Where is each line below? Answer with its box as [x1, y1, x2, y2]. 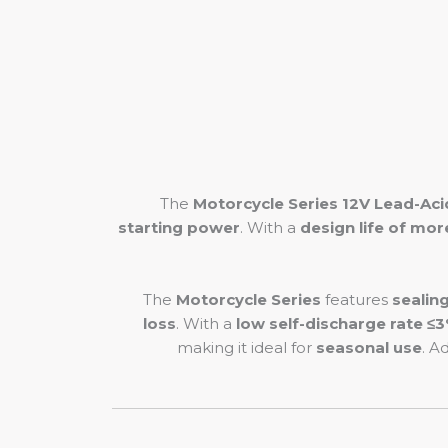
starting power [118, 218, 240, 237]
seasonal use [316, 338, 422, 357]
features [321, 290, 392, 309]
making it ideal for [177, 338, 316, 357]
